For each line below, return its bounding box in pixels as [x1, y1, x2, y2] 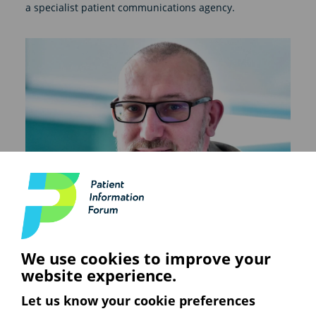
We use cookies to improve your [21, 248, 271, 269]
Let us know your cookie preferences [21, 292, 255, 310]
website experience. [21, 265, 176, 286]
